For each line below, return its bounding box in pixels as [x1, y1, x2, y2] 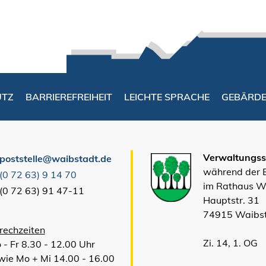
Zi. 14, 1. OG [203, 237, 258, 249]
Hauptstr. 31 [203, 194, 259, 207]
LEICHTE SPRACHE [124, 91, 210, 103]
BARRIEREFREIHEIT [26, 91, 112, 103]
